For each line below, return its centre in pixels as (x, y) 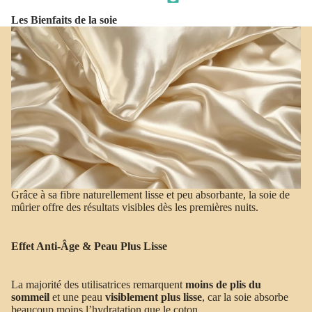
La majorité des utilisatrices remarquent (98, 284)
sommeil (30, 297)
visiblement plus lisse (154, 297)
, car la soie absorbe (245, 297)
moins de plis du (223, 284)
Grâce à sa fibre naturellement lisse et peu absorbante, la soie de (150, 195)
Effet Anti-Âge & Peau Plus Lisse (89, 246)
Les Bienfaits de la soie (64, 20)
